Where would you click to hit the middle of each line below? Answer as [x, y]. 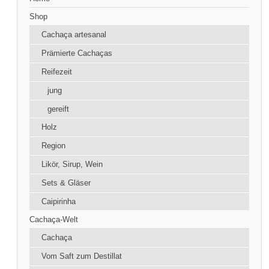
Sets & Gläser [66, 183]
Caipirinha [59, 202]
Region [54, 146]
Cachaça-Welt [54, 220]
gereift [59, 109]
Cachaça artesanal [74, 35]
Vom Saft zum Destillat [82, 256]
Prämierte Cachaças [77, 53]
